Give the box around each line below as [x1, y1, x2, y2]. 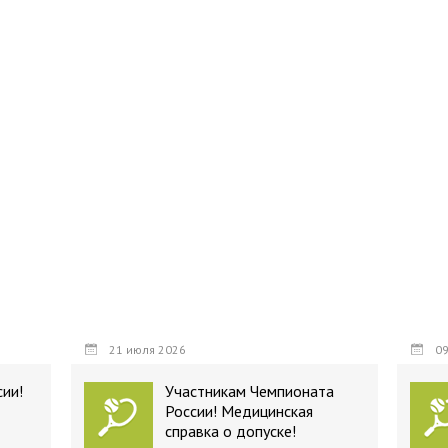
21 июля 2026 [106, 342, 186, 357]
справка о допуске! [165, 421, 296, 441]
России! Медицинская [165, 401, 313, 421]
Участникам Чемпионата [165, 381, 334, 401]
